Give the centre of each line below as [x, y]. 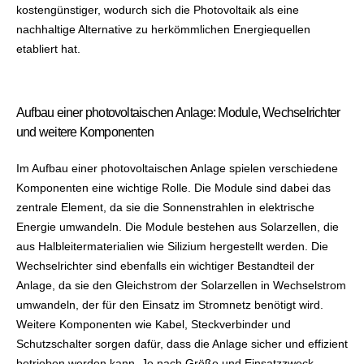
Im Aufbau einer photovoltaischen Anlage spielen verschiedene [177, 168]
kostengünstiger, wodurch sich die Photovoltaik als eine [158, 9]
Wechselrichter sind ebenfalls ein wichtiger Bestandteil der [165, 265]
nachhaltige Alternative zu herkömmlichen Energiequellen [163, 29]
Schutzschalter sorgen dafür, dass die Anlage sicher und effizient [182, 343]
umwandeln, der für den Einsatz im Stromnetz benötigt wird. [170, 304]
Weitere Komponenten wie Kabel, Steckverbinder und [154, 324]
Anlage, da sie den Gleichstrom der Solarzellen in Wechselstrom [181, 285]
